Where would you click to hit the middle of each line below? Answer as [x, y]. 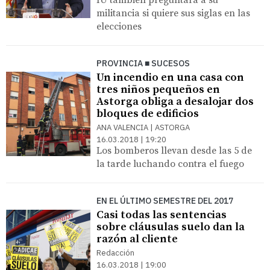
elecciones [119, 26]
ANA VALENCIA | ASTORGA [143, 127]
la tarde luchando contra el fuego [170, 164]
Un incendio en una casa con [170, 77]
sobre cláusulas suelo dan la [171, 227]
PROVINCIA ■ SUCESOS [143, 63]
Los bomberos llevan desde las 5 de [174, 150]
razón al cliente [137, 239]
